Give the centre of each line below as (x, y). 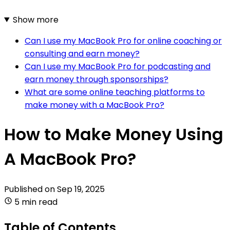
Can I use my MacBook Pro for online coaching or (123, 41)
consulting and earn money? (82, 53)
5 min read (36, 202)
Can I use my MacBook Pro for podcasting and (118, 66)
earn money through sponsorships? (97, 79)
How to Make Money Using (114, 135)
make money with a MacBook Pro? (94, 105)
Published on (31, 189)
